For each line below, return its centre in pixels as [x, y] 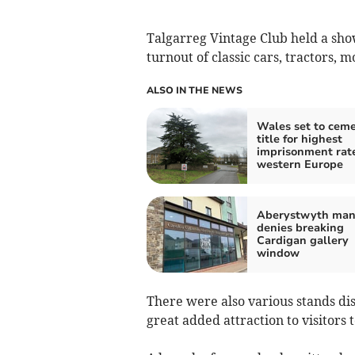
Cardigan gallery [302, 240]
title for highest [299, 139]
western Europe [300, 164]
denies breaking [300, 227]
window [278, 253]
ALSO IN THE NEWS [194, 90]
